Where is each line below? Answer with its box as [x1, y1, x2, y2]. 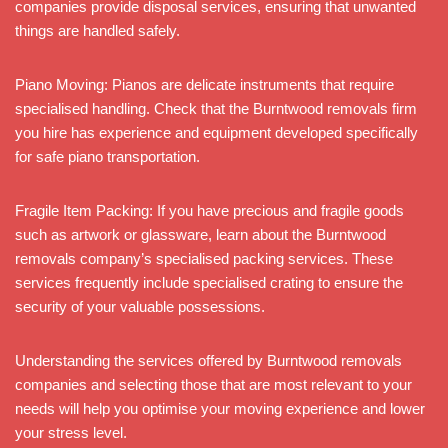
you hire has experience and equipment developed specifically [15, 123, 418, 141]
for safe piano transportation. [15, 147, 200, 165]
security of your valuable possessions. [15, 297, 265, 315]
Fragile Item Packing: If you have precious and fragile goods [15, 201, 404, 219]
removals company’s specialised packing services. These [15, 249, 393, 267]
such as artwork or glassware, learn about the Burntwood [15, 225, 386, 243]
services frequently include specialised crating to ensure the [15, 273, 403, 291]
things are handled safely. [15, 21, 180, 39]
